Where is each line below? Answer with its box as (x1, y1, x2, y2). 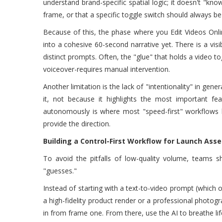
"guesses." (43, 166, 77, 175)
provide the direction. (43, 119, 111, 128)
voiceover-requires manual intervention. (43, 64, 170, 74)
